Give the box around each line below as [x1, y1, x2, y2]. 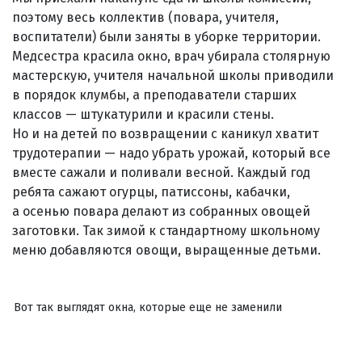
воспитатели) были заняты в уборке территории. [12, 28, 321, 44]
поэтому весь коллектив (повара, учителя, [12, 9, 279, 25]
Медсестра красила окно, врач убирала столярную [12, 48, 330, 64]
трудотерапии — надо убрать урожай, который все [12, 145, 330, 161]
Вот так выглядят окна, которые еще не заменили [14, 300, 282, 314]
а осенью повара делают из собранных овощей [12, 203, 310, 219]
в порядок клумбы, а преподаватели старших [12, 86, 297, 103]
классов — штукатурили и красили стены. [12, 106, 274, 122]
